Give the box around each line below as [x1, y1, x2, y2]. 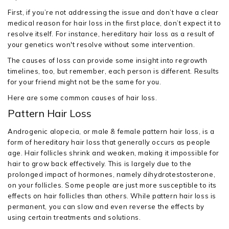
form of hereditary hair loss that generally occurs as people [8, 138, 211, 146]
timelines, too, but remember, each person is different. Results [8, 67, 219, 75]
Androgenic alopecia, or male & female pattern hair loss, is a [8, 127, 215, 135]
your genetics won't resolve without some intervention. [8, 40, 195, 49]
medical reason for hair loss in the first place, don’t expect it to [8, 19, 221, 27]
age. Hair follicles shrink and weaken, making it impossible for [8, 149, 219, 157]
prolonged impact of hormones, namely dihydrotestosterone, [8, 170, 216, 178]
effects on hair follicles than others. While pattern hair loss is [8, 192, 217, 200]
